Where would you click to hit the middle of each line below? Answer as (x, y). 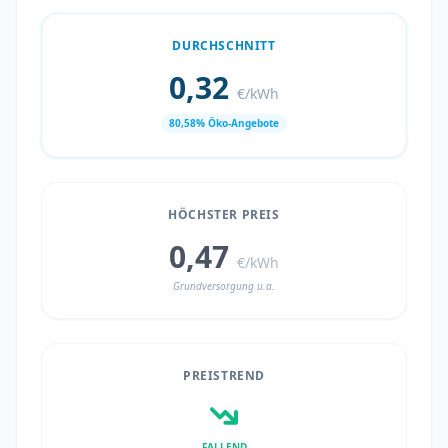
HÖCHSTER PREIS (224, 214)
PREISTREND (224, 375)
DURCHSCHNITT (224, 45)
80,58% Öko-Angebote (224, 123)
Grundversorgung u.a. (224, 286)
